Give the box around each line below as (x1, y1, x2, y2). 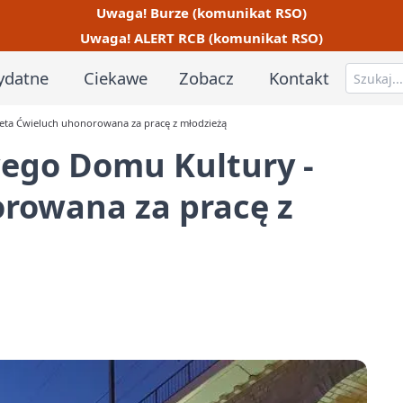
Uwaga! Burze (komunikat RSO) (96, 3, 307, 22)
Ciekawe (83, 66, 148, 89)
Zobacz (179, 66, 235, 89)
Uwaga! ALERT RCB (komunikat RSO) (80, 29, 323, 48)
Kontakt (269, 66, 330, 89)
